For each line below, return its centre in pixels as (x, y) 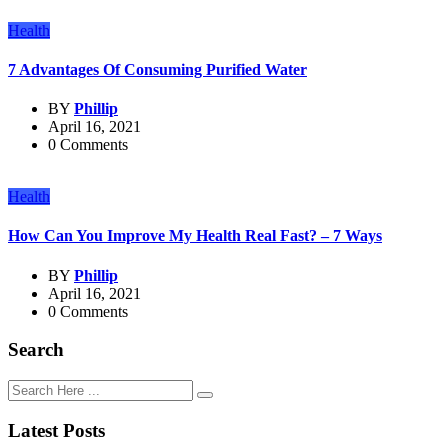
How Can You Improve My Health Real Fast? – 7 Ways (195, 236)
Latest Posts (56, 430)
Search (36, 350)
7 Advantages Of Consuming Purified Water (157, 69)
